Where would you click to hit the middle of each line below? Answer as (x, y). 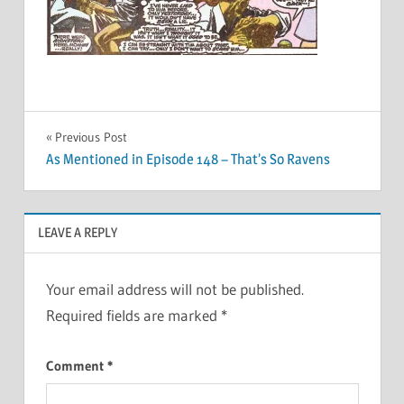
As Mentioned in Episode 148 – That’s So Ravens (188, 160)
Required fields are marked (133, 316)
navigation (103, 177)
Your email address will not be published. (174, 289)
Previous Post (91, 137)
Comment (76, 365)
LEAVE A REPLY (77, 233)
